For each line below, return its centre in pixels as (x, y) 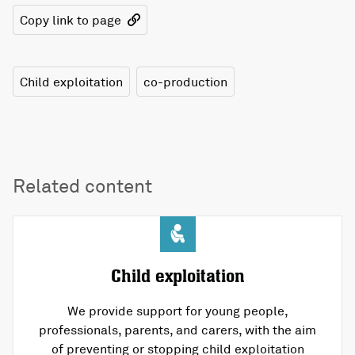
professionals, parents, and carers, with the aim (177, 329)
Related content (82, 185)
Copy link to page (71, 19)
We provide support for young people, (177, 310)
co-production (185, 81)
